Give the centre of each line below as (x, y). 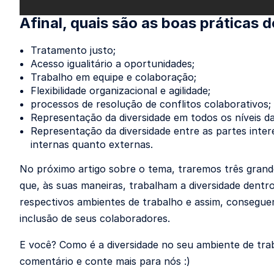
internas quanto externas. (92, 144)
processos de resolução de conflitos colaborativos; (151, 104)
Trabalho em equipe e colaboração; (113, 77)
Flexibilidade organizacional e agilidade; (120, 91)
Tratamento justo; (73, 50)
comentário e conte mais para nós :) (105, 261)
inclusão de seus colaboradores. (95, 218)
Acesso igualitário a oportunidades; (113, 64)
